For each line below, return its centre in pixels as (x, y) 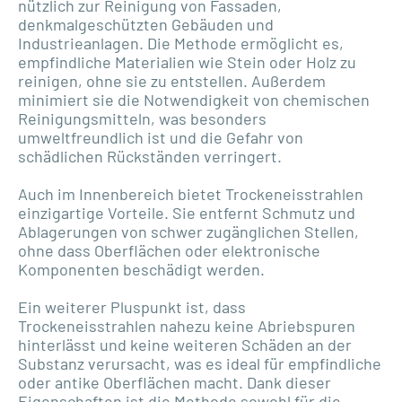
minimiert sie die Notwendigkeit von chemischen (194, 99)
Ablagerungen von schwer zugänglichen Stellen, (188, 231)
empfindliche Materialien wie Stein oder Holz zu (187, 61)
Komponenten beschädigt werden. (141, 269)
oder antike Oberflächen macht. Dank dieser (175, 382)
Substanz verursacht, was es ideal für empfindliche (200, 363)
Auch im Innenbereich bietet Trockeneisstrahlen (191, 193)
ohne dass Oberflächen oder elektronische (169, 250)
